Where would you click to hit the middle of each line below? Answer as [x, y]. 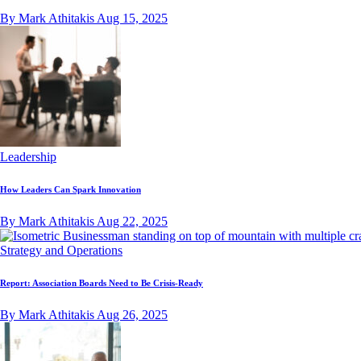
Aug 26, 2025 [132, 314]
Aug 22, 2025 [132, 221]
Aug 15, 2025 [132, 18]
